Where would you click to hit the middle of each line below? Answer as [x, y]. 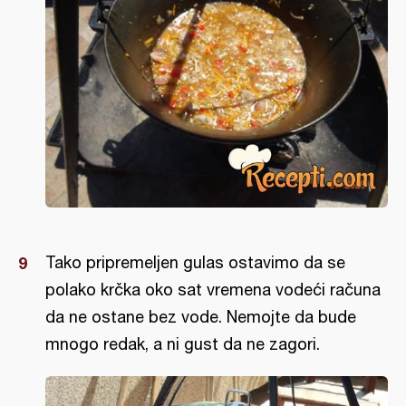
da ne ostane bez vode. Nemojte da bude [201, 317]
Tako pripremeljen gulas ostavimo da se [195, 263]
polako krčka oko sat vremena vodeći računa [213, 290]
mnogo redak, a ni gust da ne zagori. [183, 344]
